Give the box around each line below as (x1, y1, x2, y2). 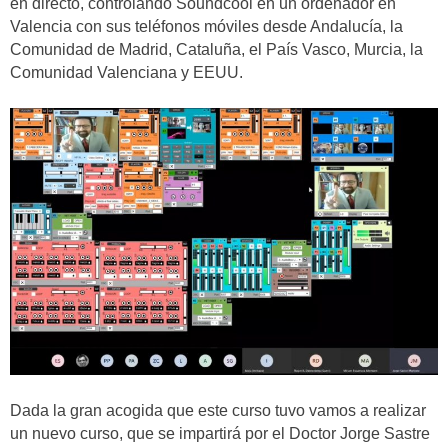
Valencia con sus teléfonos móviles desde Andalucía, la (10, 18, 403, 36)
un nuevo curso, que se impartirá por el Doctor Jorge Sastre (10, 424, 430, 442)
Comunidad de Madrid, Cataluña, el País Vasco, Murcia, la (10, 41, 423, 59)
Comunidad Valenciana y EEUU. (10, 64, 243, 82)
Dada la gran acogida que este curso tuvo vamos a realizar (10, 401, 426, 419)
